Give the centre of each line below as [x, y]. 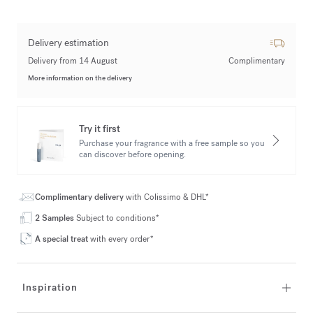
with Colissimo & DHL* [167, 197]
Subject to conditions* [117, 218]
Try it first [100, 129]
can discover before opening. [132, 154]
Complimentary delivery [80, 197]
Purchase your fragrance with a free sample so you [172, 143]
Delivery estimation [68, 43]
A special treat [63, 239]
